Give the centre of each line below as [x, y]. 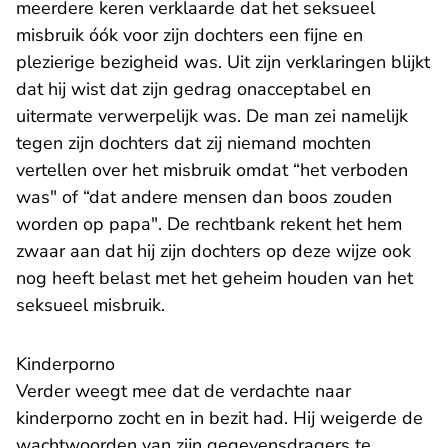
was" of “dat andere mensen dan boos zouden [204, 197]
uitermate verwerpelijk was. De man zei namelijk [212, 116]
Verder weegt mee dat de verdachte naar [183, 391]
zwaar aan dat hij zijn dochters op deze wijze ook [213, 251]
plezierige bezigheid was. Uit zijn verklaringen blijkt [223, 62]
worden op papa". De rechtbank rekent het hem [209, 224]
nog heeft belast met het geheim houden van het [214, 278]
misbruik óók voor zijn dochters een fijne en [189, 35]
